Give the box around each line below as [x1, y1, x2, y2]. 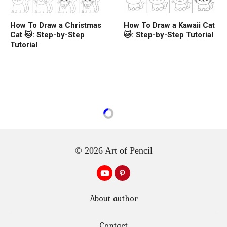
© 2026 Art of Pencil [74, 145, 153, 156]
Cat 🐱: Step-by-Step [10, 30, 85, 40]
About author [89, 192, 138, 205]
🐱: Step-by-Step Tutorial [124, 30, 213, 40]
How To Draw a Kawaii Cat [124, 20, 215, 30]
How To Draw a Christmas [10, 20, 101, 30]
